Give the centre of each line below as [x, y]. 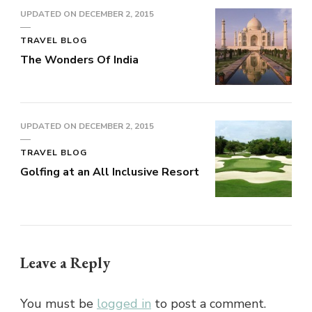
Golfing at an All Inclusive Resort [110, 172]
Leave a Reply [67, 263]
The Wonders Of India [79, 60]
